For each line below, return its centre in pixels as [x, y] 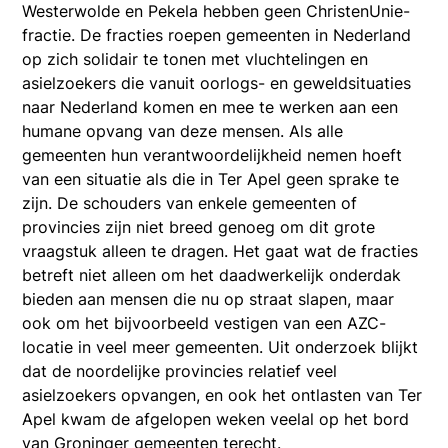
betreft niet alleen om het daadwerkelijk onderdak [212, 274]
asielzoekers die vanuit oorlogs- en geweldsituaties [217, 82]
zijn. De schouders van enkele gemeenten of [190, 202]
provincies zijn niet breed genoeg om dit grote [199, 226]
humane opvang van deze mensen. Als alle [183, 130]
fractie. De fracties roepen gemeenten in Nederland [217, 34]
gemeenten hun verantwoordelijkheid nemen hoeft [212, 154]
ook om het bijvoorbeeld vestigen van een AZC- [204, 322]
